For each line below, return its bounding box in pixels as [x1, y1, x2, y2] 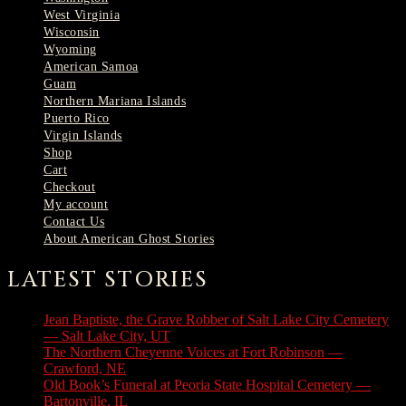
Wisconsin [43, 24, 100, 39]
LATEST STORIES [7, 265, 208, 295]
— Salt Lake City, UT [43, 328, 170, 344]
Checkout [43, 179, 96, 194]
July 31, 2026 [130, 361, 208, 377]
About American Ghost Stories [43, 231, 215, 246]
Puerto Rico [43, 111, 110, 125]
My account [43, 197, 109, 211]
